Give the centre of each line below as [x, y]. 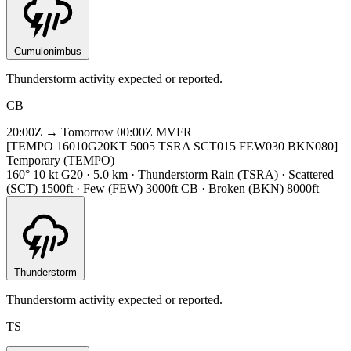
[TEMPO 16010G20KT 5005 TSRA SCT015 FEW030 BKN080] [172, 146]
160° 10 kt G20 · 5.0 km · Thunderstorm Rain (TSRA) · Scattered [170, 174]
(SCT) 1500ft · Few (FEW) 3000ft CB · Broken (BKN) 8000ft [163, 188]
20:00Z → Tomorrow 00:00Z [80, 132]
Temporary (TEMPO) [60, 160]
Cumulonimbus [48, 51]
